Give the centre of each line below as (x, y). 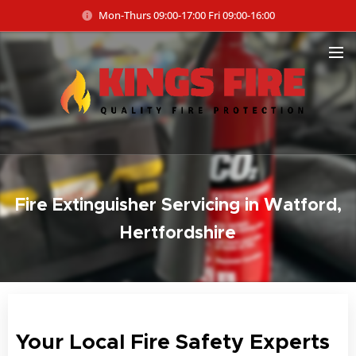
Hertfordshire (178, 232)
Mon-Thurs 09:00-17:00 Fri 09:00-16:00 (187, 15)
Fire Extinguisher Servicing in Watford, (178, 204)
